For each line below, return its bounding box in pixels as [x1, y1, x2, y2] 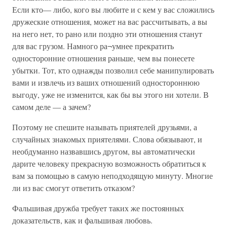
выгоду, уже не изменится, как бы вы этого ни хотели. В [12, 89, 209, 100]
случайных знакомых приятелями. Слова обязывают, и [12, 134, 202, 144]
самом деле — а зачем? [12, 101, 91, 112]
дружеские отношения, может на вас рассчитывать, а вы [12, 16, 207, 27]
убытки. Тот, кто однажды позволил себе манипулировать [12, 65, 214, 75]
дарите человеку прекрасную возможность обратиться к [12, 158, 206, 169]
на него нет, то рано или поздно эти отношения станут [12, 28, 202, 39]
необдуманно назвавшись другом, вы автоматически [12, 146, 195, 157]
